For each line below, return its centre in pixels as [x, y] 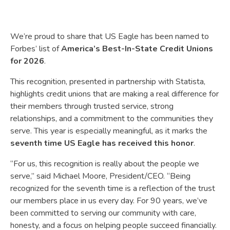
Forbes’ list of [36, 49]
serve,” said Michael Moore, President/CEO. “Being [100, 176]
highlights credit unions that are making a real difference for [114, 94]
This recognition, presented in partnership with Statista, [108, 81]
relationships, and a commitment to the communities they [112, 118]
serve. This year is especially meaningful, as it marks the [109, 131]
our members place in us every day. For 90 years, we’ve [109, 200]
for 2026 [27, 61]
